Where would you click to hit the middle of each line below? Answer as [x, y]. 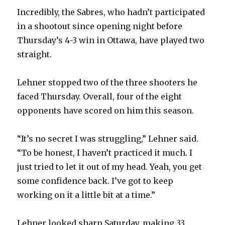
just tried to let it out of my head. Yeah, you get [110, 167]
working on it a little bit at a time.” [86, 195]
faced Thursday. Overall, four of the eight [100, 97]
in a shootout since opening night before [100, 26]
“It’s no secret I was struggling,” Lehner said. [108, 139]
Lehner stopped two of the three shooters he [107, 83]
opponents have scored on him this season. [106, 111]
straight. [35, 54]
